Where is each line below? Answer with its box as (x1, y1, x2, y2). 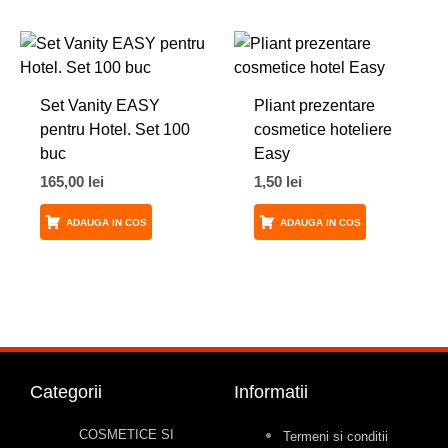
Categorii (30, 381, 102, 402)
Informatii (234, 381, 308, 402)
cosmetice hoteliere (253, 119, 392, 138)
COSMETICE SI (79, 426, 175, 442)
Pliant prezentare (253, 95, 375, 114)
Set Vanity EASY (39, 95, 160, 114)
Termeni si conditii (283, 428, 389, 444)
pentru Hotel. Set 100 (39, 119, 190, 138)
